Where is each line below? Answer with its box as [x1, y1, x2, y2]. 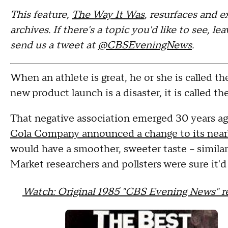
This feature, [10, 8, 69, 21]
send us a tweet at [10, 39, 98, 52]
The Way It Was [72, 8, 145, 21]
